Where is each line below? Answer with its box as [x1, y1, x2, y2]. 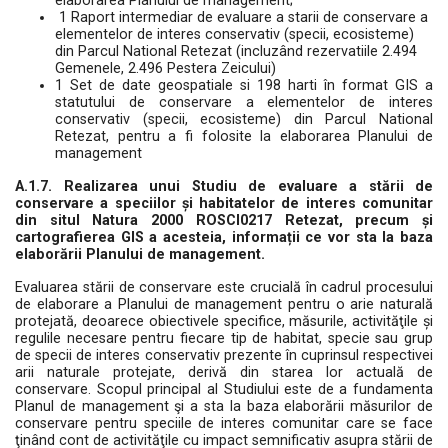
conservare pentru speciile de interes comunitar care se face [15, 415, 433, 432]
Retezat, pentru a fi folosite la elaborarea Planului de [55, 128, 433, 145]
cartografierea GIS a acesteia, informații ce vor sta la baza [15, 229, 433, 246]
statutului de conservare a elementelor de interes [55, 94, 433, 111]
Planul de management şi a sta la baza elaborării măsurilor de [15, 398, 433, 415]
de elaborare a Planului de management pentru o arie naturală [15, 296, 433, 313]
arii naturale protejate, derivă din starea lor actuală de [15, 364, 433, 381]
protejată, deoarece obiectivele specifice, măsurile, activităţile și [15, 313, 433, 330]
